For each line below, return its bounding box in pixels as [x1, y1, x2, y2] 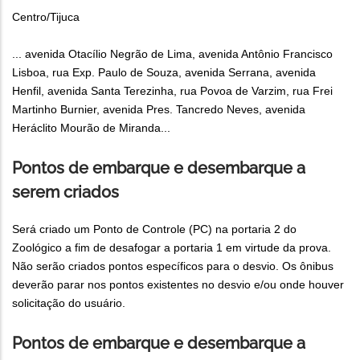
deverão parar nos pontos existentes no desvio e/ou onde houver [12, 278, 344, 292]
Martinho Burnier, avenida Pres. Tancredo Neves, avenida [12, 103, 305, 117]
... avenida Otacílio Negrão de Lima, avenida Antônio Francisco [12, 47, 333, 61]
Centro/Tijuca [12, 10, 80, 24]
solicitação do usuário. [12, 297, 125, 310]
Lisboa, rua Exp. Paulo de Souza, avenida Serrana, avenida [12, 66, 316, 80]
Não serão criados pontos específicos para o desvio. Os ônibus [12, 260, 333, 273]
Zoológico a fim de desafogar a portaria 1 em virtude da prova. [12, 241, 331, 255]
